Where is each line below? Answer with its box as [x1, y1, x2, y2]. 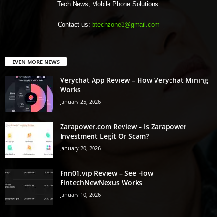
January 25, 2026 [60, 97, 101, 105]
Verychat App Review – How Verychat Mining [60, 75, 208, 85]
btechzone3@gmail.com [92, 21, 160, 29]
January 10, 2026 [60, 190, 101, 198]
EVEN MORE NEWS [12, 58, 60, 65]
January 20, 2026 [60, 144, 101, 152]
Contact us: [57, 21, 92, 29]
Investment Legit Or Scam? [60, 131, 149, 140]
